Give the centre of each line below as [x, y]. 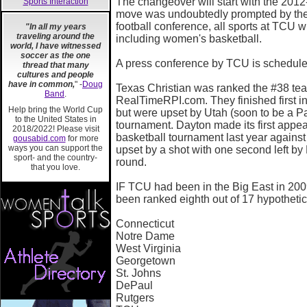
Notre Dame [145, 236]
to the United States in [56, 120]
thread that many [56, 65]
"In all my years [56, 27]
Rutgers [135, 298]
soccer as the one [56, 56]
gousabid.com [39, 139]
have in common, [41, 85]
